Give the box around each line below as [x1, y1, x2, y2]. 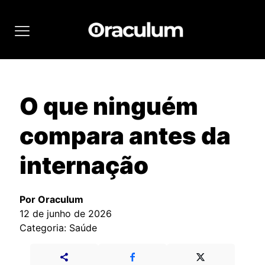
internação [20, 151, 148, 180]
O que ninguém [20, 92, 198, 121]
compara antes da [20, 121, 231, 150]
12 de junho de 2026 [20, 208, 112, 219]
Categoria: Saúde [20, 222, 97, 234]
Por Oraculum [20, 193, 83, 205]
